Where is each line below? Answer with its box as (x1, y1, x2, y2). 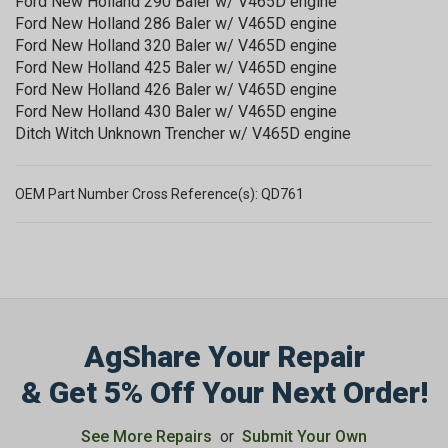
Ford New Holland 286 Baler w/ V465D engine (15, 13, 337, 33)
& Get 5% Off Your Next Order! (20, 374, 428, 410)
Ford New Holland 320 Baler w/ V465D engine (15, 35, 337, 55)
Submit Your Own (242, 426, 367, 446)
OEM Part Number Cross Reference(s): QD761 (15, 185, 304, 202)
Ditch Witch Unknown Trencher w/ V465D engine (15, 123, 351, 143)
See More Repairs (81, 426, 212, 446)
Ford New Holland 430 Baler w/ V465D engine (15, 101, 337, 121)
